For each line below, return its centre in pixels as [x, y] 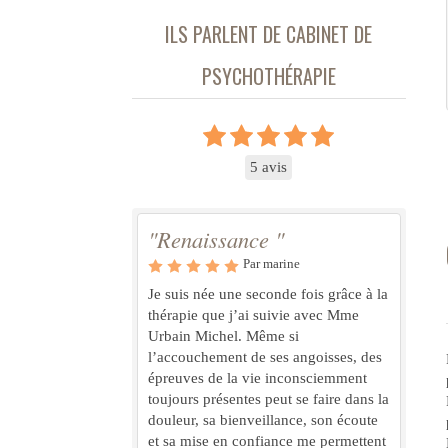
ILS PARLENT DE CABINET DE [269, 33]
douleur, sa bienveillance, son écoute [263, 419]
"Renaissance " [216, 238]
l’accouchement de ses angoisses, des [265, 356]
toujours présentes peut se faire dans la [268, 398]
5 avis [269, 166]
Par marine [271, 263]
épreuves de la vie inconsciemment [257, 377]
